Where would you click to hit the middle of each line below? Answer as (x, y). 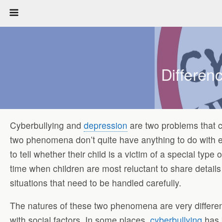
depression (106, 125)
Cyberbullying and (47, 125)
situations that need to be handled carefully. (96, 182)
